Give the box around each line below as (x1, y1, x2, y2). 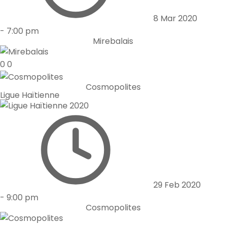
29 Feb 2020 (153, 179, 201, 191)
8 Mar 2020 (153, 13, 197, 25)
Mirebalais (93, 35, 133, 47)
